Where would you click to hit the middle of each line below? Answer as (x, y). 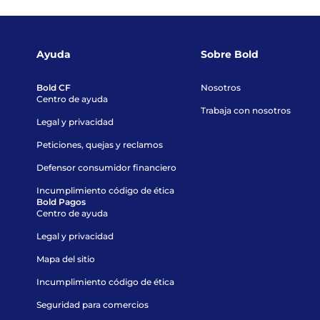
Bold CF (54, 87)
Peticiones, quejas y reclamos (100, 145)
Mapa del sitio (66, 259)
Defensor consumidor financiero (107, 167)
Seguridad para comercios (93, 305)
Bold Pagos (61, 202)
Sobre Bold (229, 54)
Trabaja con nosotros (245, 110)
